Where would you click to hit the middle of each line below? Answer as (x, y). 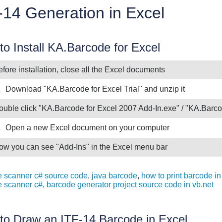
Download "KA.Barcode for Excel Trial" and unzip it (95, 89)
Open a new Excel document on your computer (87, 127)
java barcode (114, 175)
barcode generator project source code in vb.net (130, 184)
